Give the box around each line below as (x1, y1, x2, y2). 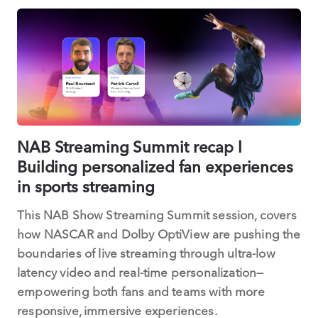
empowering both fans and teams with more (17, 284, 265, 300)
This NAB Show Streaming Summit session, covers (17, 207, 297, 223)
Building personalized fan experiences (17, 157, 293, 177)
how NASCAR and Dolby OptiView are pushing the (17, 226, 301, 242)
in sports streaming (17, 177, 155, 197)
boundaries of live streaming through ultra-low (17, 246, 275, 261)
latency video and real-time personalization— (17, 265, 264, 280)
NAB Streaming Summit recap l (17, 137, 242, 158)
